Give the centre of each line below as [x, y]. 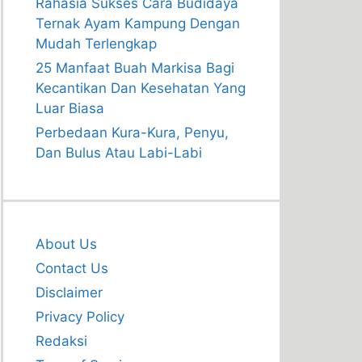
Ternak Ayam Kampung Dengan [138, 23]
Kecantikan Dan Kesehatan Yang [141, 88]
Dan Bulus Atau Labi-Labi [119, 153]
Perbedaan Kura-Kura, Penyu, [132, 133]
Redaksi [61, 341]
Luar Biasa [70, 108]
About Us [66, 244]
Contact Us [72, 268]
